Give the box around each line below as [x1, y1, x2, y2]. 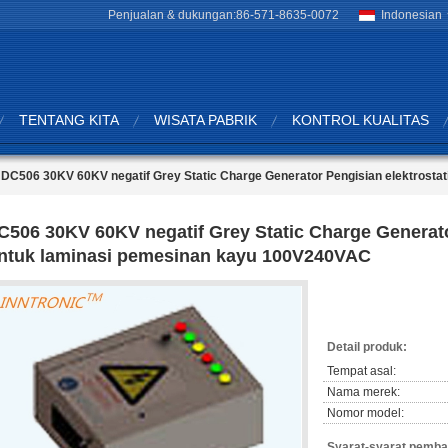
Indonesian [381, 8, 442, 22]
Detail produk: [327, 340, 407, 354]
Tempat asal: [327, 364, 396, 378]
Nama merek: [327, 385, 400, 399]
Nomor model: [327, 406, 404, 420]
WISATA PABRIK [154, 112, 257, 128]
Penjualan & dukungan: [108, 8, 236, 22]
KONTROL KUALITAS [292, 112, 429, 128]
